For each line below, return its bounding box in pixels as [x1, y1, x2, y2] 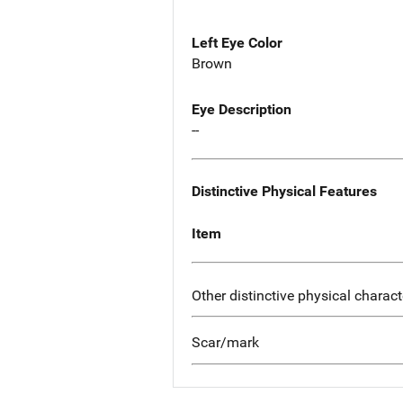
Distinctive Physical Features [192, 183, 377, 201]
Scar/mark [192, 334, 259, 352]
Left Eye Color [192, 34, 282, 52]
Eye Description [192, 101, 291, 119]
